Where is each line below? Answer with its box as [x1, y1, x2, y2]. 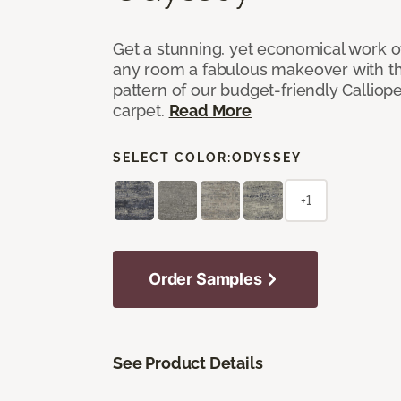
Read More [168, 100, 252, 120]
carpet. [113, 100, 169, 120]
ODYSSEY [232, 149, 302, 165]
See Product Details [113, 353, 263, 372]
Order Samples [149, 269, 262, 288]
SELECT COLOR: [113, 149, 232, 165]
